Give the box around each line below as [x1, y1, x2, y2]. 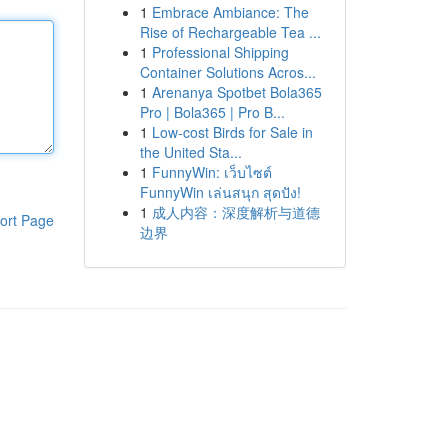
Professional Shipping [151, 42, 289, 62]
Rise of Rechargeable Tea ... [139, 22, 321, 42]
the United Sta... [139, 142, 242, 162]
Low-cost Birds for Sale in [151, 122, 313, 142]
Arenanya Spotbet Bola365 [151, 82, 322, 102]
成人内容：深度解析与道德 [151, 202, 320, 222]
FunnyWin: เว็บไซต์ [151, 162, 272, 182]
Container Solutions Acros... [139, 62, 316, 82]
